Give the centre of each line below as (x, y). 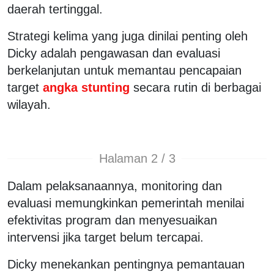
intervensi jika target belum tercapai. (106, 237)
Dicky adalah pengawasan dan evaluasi (114, 53)
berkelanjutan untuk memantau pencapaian (124, 70)
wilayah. (29, 104)
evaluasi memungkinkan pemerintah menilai (126, 203)
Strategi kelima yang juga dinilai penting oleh (128, 36)
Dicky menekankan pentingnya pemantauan (126, 264)
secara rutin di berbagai (197, 87)
